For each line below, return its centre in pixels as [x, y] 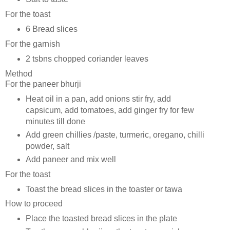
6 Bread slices [51, 29]
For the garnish [33, 44]
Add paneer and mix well [71, 159]
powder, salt [47, 146]
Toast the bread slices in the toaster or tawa [104, 189]
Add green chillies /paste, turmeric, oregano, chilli [115, 135]
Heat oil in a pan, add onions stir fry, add [98, 99]
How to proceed [34, 204]
